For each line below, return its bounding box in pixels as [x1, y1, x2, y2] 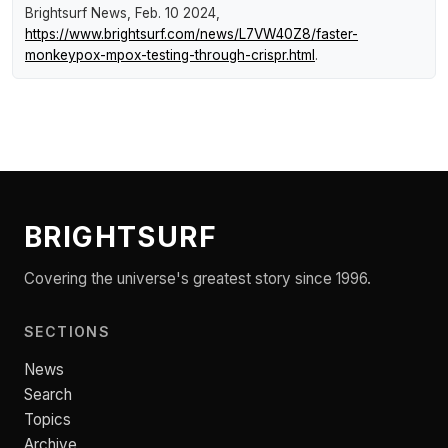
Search [24, 385, 72, 405]
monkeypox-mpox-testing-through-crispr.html [25, 47, 315, 64]
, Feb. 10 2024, [127, 5, 220, 22]
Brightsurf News [25, 5, 127, 22]
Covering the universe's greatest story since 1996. [24, 269, 371, 289]
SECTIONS [24, 323, 111, 341]
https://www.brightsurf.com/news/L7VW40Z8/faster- [25, 26, 358, 43]
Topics [24, 410, 71, 430]
